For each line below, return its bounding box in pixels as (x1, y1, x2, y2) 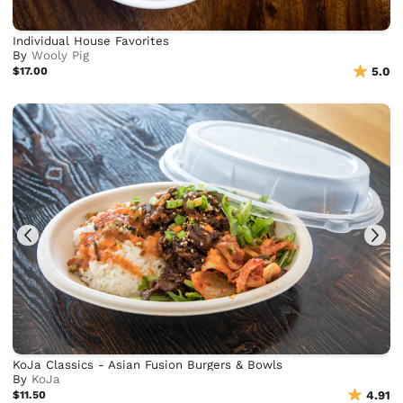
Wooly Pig (31, 49, 90, 63)
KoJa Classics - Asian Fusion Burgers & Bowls (13, 357, 283, 372)
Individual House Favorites (13, 34, 170, 49)
